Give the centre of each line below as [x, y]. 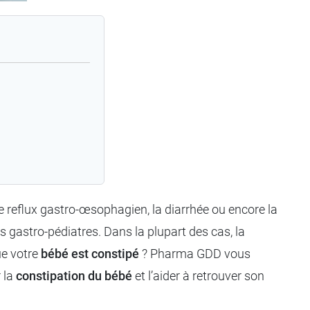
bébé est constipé [90, 253]
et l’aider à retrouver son [198, 275]
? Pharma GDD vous [195, 253]
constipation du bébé [74, 275]
